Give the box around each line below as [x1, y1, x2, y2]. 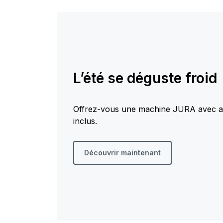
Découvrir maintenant [84, 148, 161, 157]
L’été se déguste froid [73, 70, 217, 87]
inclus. [73, 116, 97, 126]
